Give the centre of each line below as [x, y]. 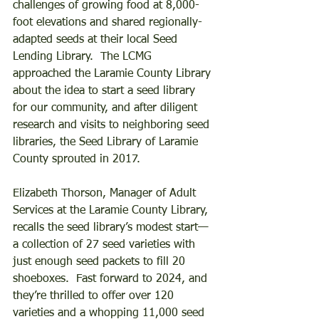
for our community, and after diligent [107, 108]
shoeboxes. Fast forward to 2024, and [112, 279]
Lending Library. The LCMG [84, 57]
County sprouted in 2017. [80, 159]
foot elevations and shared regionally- [108, 22]
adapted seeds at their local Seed [97, 40]
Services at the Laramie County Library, [112, 210]
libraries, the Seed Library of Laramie [107, 142]
